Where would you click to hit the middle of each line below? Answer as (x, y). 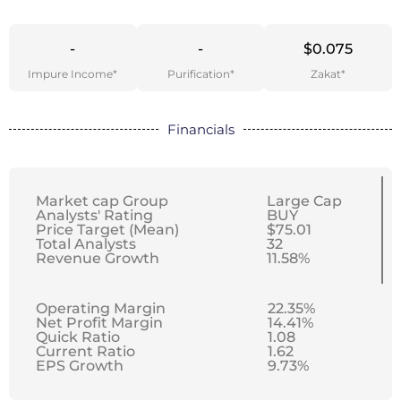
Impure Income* (73, 74)
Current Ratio (85, 352)
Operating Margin (101, 309)
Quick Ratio (78, 337)
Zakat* (328, 74)
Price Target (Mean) (107, 230)
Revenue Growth (98, 259)
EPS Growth (80, 366)
